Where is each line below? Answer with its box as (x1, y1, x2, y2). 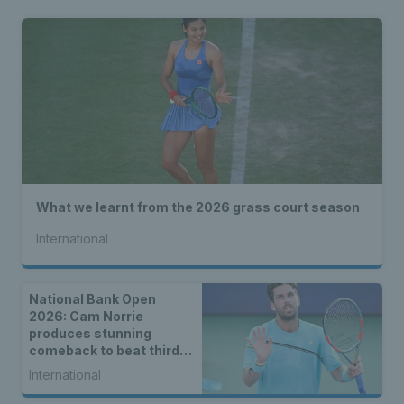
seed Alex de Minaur (29, 360, 160, 376)
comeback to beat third (29, 343, 179, 359)
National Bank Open (29, 291, 156, 308)
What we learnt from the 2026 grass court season (36, 199, 360, 216)
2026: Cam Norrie (29, 308, 143, 325)
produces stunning (29, 326, 151, 342)
